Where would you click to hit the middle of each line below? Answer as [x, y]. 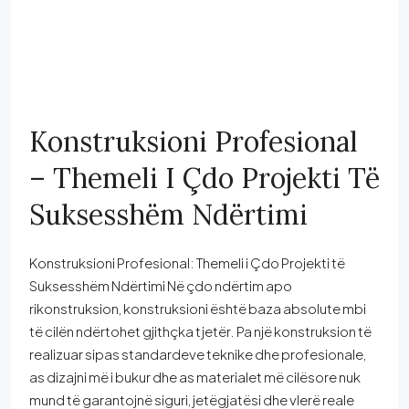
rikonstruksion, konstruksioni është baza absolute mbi [198, 309]
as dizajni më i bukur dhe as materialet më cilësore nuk [195, 377]
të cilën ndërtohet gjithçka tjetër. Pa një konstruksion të [200, 331]
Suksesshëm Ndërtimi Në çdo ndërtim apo [161, 286]
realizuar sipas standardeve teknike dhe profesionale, [198, 354]
